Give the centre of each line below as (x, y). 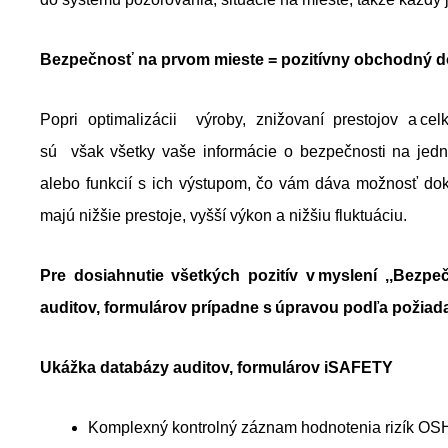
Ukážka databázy (104, 367)
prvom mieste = (221, 59)
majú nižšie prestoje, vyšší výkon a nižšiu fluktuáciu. (225, 215)
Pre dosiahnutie (106, 275)
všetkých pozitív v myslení (278, 275)
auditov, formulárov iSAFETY (281, 367)
